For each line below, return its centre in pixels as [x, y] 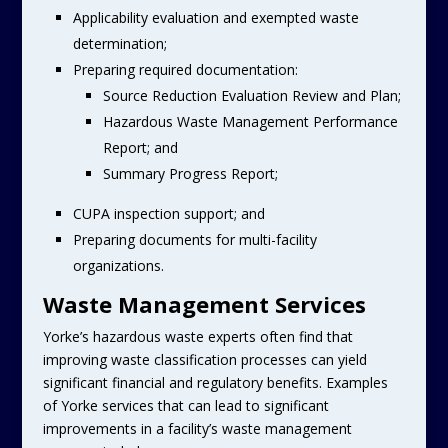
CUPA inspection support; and [168, 213]
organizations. [118, 265]
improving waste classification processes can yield [204, 359]
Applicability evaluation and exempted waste [215, 17]
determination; [119, 43]
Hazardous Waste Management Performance [250, 121]
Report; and [140, 147]
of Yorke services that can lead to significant [185, 405]
